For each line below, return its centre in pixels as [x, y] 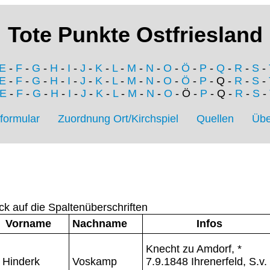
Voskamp [95, 261]
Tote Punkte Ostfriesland [135, 35]
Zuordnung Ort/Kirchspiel [118, 119]
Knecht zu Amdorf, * [194, 249]
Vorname [28, 223]
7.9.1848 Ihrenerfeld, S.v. [206, 261]
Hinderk [21, 261]
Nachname [100, 223]
